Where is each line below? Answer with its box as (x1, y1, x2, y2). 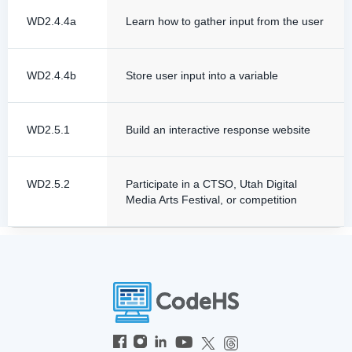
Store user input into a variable (126, 69, 278, 82)
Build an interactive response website (126, 123, 310, 136)
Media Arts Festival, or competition (126, 193, 297, 206)
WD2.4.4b (27, 69, 76, 82)
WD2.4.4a (27, 15, 76, 27)
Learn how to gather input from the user (126, 15, 324, 27)
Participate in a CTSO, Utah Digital (126, 178, 297, 190)
